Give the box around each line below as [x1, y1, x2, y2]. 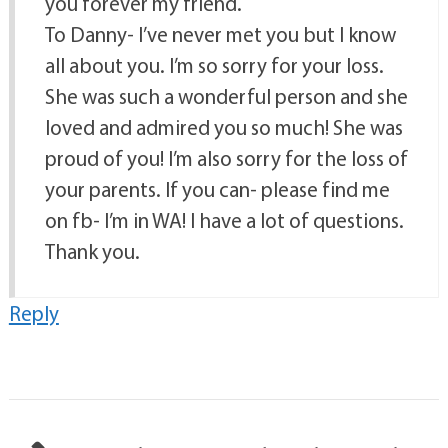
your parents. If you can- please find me [44, 176, 390, 203]
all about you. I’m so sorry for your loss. [44, 52, 384, 79]
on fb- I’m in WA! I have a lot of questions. [44, 207, 404, 234]
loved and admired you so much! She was [44, 114, 403, 141]
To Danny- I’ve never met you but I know [44, 21, 396, 48]
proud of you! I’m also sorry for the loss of [44, 145, 408, 172]
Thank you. [44, 238, 140, 265]
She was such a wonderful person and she [44, 83, 408, 110]
